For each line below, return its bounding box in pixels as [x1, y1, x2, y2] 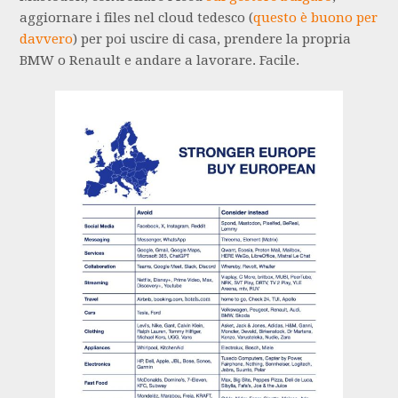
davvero [20, 30, 74, 47]
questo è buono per [253, 9, 378, 26]
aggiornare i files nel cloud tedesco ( [20, 9, 254, 26]
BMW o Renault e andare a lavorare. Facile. [20, 52, 300, 68]
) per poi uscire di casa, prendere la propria [73, 30, 352, 47]
